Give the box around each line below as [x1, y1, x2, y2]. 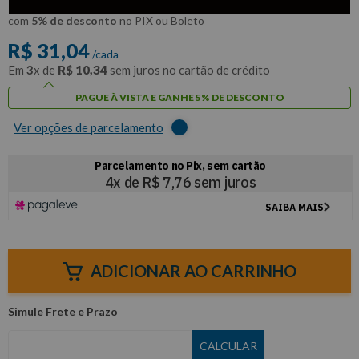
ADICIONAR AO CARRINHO [90, 261, 296, 280]
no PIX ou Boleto [117, 14, 204, 27]
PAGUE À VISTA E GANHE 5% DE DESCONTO [75, 91, 284, 103]
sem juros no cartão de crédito [107, 63, 270, 77]
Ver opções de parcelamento [14, 120, 163, 135]
